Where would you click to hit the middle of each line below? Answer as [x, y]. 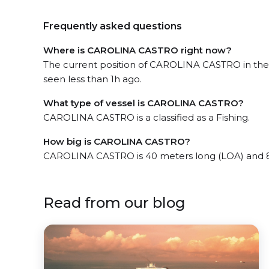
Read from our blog [114, 202]
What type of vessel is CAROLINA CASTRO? [144, 103]
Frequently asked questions [113, 26]
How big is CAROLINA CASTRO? [117, 141]
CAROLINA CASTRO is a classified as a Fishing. [147, 117]
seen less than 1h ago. [92, 79]
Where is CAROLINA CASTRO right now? [138, 50]
